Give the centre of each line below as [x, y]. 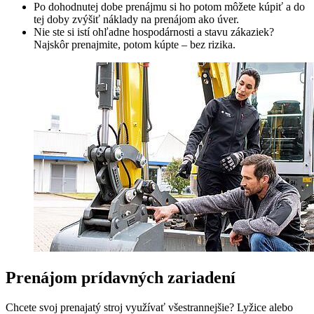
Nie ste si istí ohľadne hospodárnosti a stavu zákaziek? [154, 32]
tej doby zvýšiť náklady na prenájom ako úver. [136, 20]
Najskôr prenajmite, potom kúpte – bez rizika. [135, 45]
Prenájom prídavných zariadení [121, 278]
